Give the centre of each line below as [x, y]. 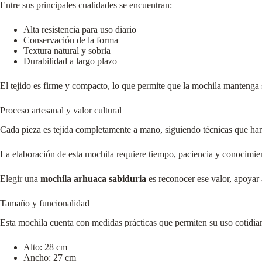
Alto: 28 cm [45, 247]
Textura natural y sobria [67, 51]
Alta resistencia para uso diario [80, 30]
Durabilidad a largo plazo [70, 61]
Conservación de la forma [71, 40]
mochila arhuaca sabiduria [93, 179]
